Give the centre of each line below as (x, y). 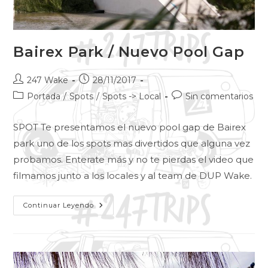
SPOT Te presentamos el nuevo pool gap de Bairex (130, 127)
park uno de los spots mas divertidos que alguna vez (132, 143)
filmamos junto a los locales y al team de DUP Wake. (133, 175)
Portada (44, 96)
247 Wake (48, 80)
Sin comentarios (220, 96)
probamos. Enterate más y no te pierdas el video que (134, 159)
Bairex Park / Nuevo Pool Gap (129, 51)
